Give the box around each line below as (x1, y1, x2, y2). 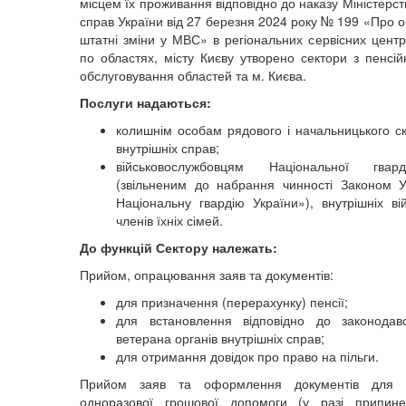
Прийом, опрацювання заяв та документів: (80, 266, 333, 284)
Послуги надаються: (80, 93, 215, 111)
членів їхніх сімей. (116, 211, 223, 229)
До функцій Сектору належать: (80, 238, 277, 256)
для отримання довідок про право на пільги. (116, 347, 379, 365)
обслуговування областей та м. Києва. (80, 66, 306, 84)
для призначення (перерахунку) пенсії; (116, 293, 348, 311)
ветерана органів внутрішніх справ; (116, 329, 324, 347)
